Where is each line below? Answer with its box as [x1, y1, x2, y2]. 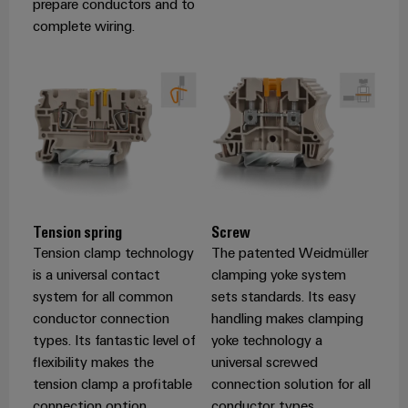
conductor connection [33, 309, 169, 328]
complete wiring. [33, 16, 135, 36]
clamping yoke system [211, 265, 346, 284]
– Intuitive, [260, 169, 318, 185]
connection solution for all [211, 374, 371, 393]
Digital [260, 126, 295, 141]
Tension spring [33, 221, 122, 242]
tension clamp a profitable [33, 374, 192, 393]
